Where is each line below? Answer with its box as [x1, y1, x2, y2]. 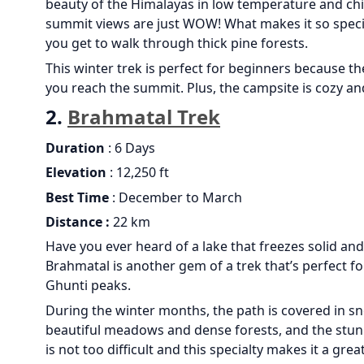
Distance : [45, 213, 110, 232]
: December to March [109, 188, 242, 206]
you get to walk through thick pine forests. [45, 34, 308, 53]
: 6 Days [105, 138, 155, 157]
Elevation [45, 163, 106, 182]
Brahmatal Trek [67, 102, 220, 130]
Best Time [45, 188, 109, 206]
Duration [45, 138, 105, 157]
